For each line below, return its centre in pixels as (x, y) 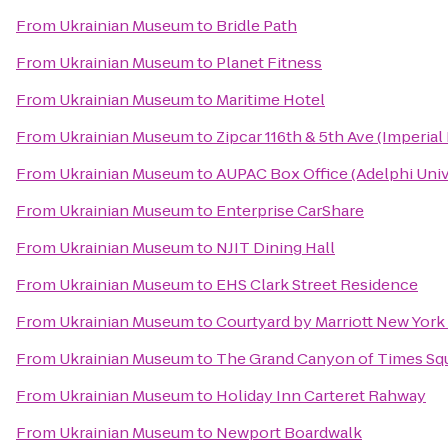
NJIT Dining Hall (275, 247)
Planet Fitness (269, 62)
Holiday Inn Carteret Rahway (321, 395)
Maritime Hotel (270, 99)
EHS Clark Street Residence (317, 284)
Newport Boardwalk (289, 432)
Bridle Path (256, 25)
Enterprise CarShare (290, 210)
